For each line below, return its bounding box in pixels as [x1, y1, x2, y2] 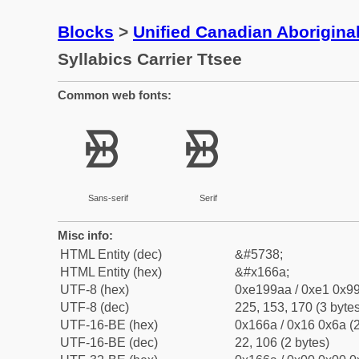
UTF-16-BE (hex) [60, 318, 158, 332]
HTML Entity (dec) [60, 248, 162, 261]
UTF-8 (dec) [60, 301, 129, 314]
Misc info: [58, 228, 113, 242]
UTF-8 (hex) [60, 283, 129, 296]
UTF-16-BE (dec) [60, 336, 158, 349]
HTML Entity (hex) [60, 265, 162, 279]
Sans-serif [87, 193, 128, 203]
